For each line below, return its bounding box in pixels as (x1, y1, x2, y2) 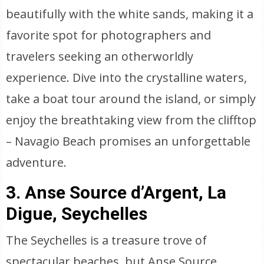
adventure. (6, 154, 67, 170)
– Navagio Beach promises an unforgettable (6, 133, 251, 149)
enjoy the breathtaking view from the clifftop (6, 112, 257, 128)
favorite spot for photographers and (6, 27, 212, 43)
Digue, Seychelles (6, 203, 148, 224)
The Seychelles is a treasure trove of (6, 232, 207, 248)
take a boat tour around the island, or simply (6, 91, 256, 107)
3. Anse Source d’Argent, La (6, 182, 227, 203)
